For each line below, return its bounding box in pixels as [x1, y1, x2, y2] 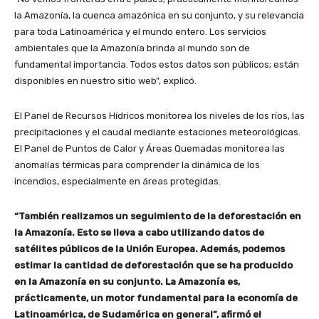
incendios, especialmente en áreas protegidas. [14, 175, 221, 187]
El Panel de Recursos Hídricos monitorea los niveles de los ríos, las [14, 110, 305, 121]
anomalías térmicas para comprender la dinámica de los [14, 159, 260, 170]
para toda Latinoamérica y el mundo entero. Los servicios [14, 26, 266, 37]
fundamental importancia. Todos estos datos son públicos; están [14, 58, 299, 70]
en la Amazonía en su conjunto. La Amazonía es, [14, 276, 240, 287]
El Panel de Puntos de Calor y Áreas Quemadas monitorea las [14, 142, 285, 154]
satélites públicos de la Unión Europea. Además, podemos [14, 243, 285, 254]
